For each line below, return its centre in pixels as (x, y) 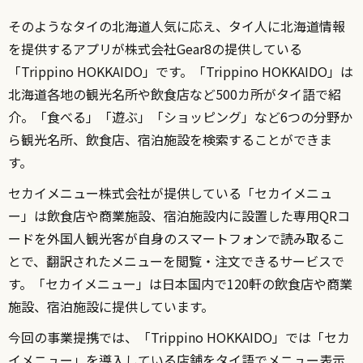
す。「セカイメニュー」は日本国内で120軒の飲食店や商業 (180, 283)
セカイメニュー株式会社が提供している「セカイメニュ (170, 192)
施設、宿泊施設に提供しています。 (111, 306)
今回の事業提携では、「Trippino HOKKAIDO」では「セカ (179, 337)
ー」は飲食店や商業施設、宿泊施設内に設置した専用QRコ (179, 215)
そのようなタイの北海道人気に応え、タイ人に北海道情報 (177, 26)
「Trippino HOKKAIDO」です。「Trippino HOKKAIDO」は (181, 71)
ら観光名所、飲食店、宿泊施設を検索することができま (170, 139)
